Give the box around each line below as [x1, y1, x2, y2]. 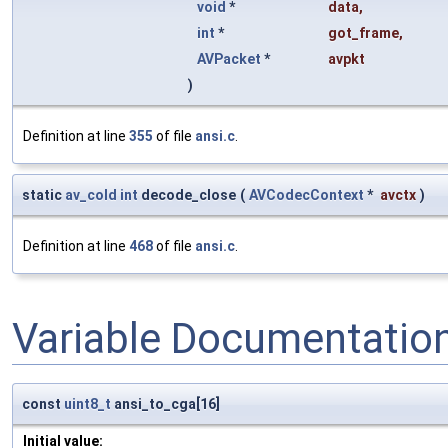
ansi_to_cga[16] [111, 395, 220, 412]
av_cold [65, 186, 117, 203]
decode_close [138, 186, 236, 203]
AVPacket [197, 50, 261, 67]
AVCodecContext [249, 186, 364, 203]
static [22, 186, 65, 203]
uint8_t [64, 395, 111, 412]
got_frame [328, 24, 399, 41]
